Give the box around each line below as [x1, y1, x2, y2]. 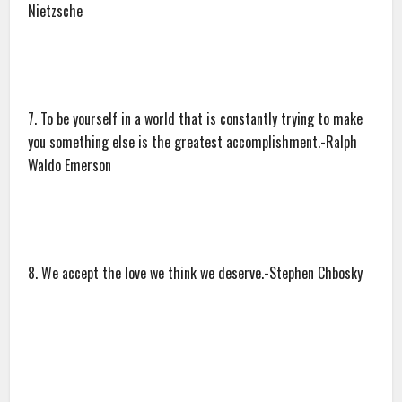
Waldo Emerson [28, 154, 112, 177]
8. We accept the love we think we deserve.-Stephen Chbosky [28, 262, 363, 284]
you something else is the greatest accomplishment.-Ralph [28, 131, 358, 153]
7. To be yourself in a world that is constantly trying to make [28, 108, 363, 130]
